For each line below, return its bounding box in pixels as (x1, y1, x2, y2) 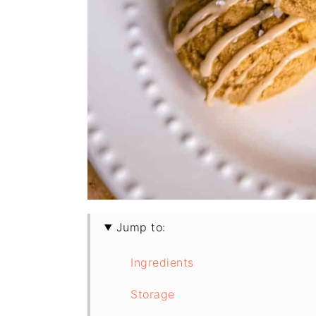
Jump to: (116, 220, 166, 234)
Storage (130, 287, 175, 301)
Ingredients (130, 255, 194, 269)
